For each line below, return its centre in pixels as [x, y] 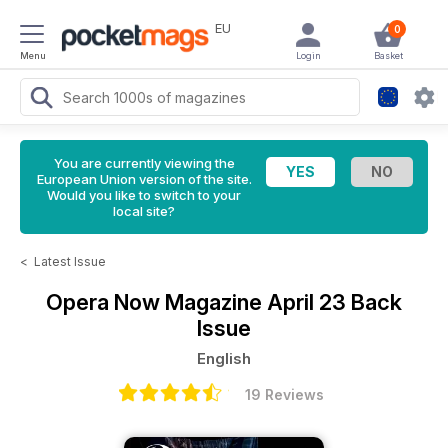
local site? [144, 211]
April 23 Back [334, 302]
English [224, 358]
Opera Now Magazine [156, 302]
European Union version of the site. [144, 179]
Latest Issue [70, 261]
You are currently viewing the [144, 163]
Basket [388, 55]
